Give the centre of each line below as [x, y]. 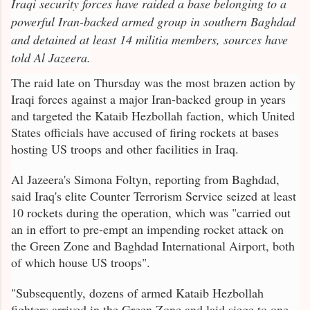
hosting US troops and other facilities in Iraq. [125, 149]
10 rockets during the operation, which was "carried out [151, 213]
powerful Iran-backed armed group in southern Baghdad [153, 22]
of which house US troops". [81, 263]
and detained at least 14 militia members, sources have [149, 40]
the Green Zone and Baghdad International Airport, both [153, 246]
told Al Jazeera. [51, 58]
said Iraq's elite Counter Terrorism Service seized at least [154, 196]
